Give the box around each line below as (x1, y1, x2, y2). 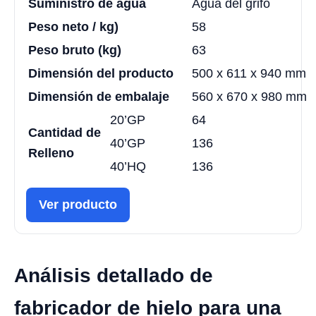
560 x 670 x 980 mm (192, 90, 307, 104)
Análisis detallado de (14, 265, 213, 287)
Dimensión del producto (28, 66, 174, 81)
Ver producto (39, 197, 117, 212)
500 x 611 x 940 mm (192, 66, 306, 81)
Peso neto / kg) (28, 20, 119, 35)
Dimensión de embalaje (28, 90, 169, 104)
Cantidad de (28, 126, 101, 140)
